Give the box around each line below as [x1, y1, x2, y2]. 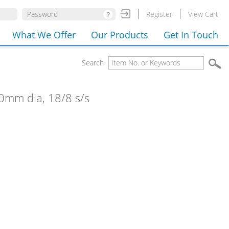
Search [82, 58, 106, 67]
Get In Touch [164, 29, 218, 41]
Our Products [91, 29, 148, 41]
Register [146, 9, 172, 19]
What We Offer [12, 29, 76, 41]
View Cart [188, 9, 218, 19]
